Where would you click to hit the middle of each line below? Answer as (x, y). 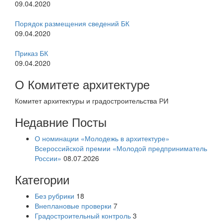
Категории (42, 179)
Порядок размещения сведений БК (72, 24)
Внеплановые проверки (73, 206)
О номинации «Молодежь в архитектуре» (102, 139)
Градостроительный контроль (83, 216)
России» (48, 158)
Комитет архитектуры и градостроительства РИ (92, 101)
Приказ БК (31, 53)
